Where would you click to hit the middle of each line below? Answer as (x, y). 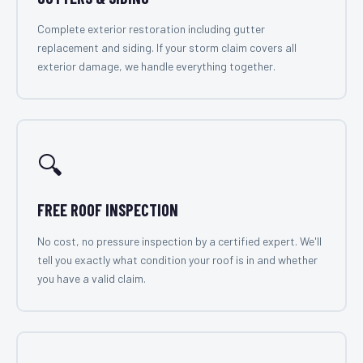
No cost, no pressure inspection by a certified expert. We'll (179, 241)
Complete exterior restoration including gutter (151, 29)
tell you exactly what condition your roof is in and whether (177, 260)
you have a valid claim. (92, 278)
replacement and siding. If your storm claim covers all (167, 47)
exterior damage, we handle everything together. (156, 66)
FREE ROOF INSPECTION (108, 210)
